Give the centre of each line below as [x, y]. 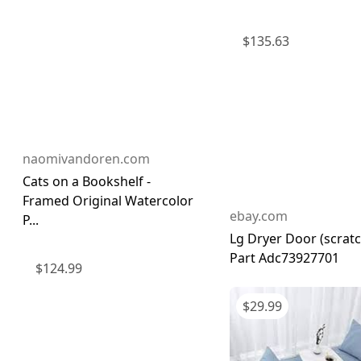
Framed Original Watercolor [108, 201]
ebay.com [259, 216]
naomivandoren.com [86, 159]
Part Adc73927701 [284, 257]
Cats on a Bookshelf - [87, 182]
